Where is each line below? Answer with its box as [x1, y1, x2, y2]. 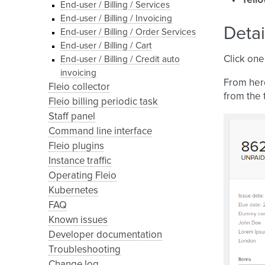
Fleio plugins [49, 141, 104, 151]
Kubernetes [49, 186, 98, 196]
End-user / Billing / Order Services [60, 28, 196, 37]
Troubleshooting [49, 245, 121, 255]
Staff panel [49, 112, 95, 122]
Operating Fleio [49, 171, 117, 181]
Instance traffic [49, 156, 111, 166]
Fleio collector [49, 82, 110, 92]
